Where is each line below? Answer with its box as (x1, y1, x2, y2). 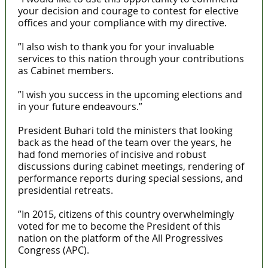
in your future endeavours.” (17, 99, 142, 113)
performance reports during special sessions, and (17, 171, 243, 185)
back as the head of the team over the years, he (17, 135, 232, 149)
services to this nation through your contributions (17, 51, 244, 65)
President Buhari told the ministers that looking (17, 123, 233, 137)
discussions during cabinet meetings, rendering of (17, 159, 244, 173)
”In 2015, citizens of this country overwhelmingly (17, 207, 234, 221)
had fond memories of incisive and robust (17, 147, 206, 161)
